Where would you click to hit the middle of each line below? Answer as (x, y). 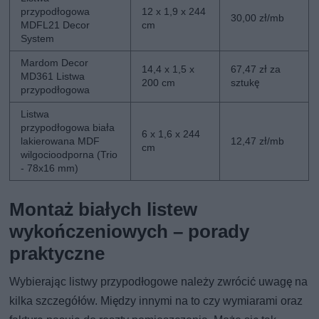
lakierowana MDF (61, 141)
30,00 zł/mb (258, 17)
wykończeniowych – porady (130, 231)
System (38, 38)
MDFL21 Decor (56, 25)
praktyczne (57, 253)
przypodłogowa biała (68, 127)
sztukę (245, 82)
